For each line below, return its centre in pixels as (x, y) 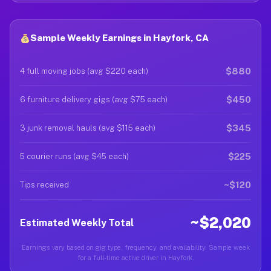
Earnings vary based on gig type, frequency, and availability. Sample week (135, 247)
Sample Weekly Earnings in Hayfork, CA (120, 38)
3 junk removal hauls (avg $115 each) (88, 128)
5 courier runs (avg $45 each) (74, 156)
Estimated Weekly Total (77, 223)
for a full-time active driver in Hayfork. (135, 258)
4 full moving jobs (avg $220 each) (84, 71)
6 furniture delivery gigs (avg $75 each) (94, 100)
